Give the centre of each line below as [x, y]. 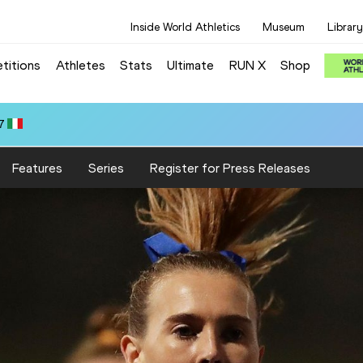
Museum [284, 27]
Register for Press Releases [230, 168]
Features [37, 168]
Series [106, 168]
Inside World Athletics [185, 27]
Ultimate [191, 65]
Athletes [80, 65]
